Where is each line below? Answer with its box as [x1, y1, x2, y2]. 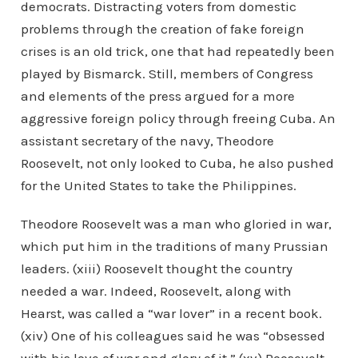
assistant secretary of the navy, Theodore [20, 133, 274, 149]
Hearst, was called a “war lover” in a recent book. [20, 305, 322, 321]
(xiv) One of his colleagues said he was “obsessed [20, 328, 325, 344]
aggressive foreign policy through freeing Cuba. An [20, 110, 336, 126]
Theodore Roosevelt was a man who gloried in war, [20, 216, 332, 232]
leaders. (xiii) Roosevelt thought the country [20, 261, 292, 276]
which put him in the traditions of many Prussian [20, 238, 328, 254]
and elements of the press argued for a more [20, 88, 295, 104]
